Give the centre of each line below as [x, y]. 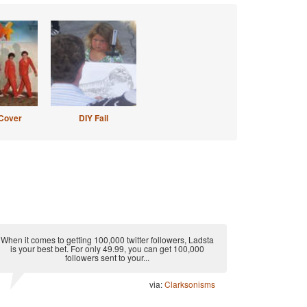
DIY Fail [93, 118]
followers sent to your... [107, 257]
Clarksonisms [190, 284]
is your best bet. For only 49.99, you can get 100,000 [107, 248]
